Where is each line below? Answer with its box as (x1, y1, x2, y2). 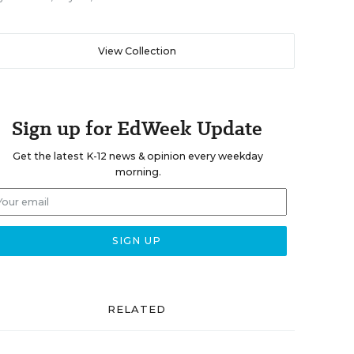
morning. (115, 166, 161, 178)
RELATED (107, 303, 167, 315)
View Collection (97, 45, 176, 57)
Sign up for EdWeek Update (11, 115, 262, 142)
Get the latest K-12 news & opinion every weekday (13, 150, 263, 162)
